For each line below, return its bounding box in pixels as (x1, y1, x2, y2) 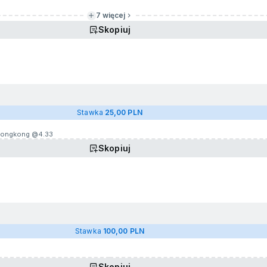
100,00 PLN (103, 226, 144, 235)
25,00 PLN (104, 108, 142, 117)
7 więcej (95, 11, 126, 20)
